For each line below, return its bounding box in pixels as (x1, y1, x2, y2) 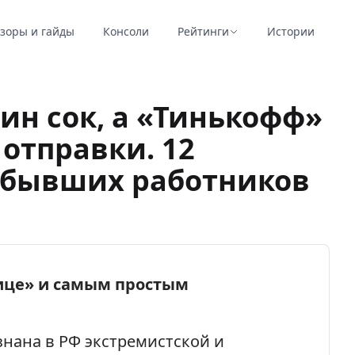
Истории (266, 24, 315, 39)
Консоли (102, 24, 149, 39)
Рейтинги (177, 24, 229, 39)
